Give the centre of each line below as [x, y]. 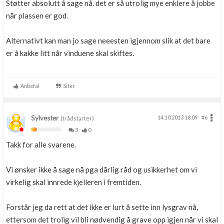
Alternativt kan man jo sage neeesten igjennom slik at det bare [108, 40]
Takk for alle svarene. [41, 144]
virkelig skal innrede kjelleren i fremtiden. [73, 182]
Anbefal [29, 86]
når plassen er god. [37, 15]
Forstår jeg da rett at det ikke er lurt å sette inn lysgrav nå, [102, 207]
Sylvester [45, 118]
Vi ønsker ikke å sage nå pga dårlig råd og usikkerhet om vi [101, 169]
